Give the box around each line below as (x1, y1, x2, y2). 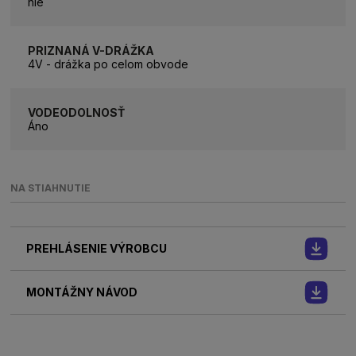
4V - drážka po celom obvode (28, 56, 189, 71)
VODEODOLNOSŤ (28, 105, 126, 119)
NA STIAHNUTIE (10, 181, 91, 194)
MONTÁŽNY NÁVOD (26, 285, 138, 300)
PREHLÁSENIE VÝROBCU (26, 242, 168, 256)
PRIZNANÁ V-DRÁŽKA (28, 43, 155, 57)
